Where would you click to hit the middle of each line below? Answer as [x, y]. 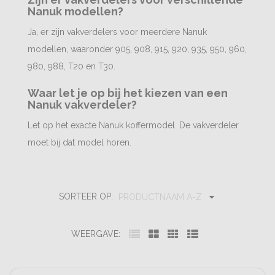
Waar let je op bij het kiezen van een [128, 93]
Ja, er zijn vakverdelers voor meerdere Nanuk [117, 32]
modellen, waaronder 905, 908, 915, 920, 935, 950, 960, [137, 49]
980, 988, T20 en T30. [72, 66]
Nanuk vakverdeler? [82, 105]
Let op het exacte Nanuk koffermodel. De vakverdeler [133, 125]
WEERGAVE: [95, 234]
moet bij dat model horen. [79, 142]
